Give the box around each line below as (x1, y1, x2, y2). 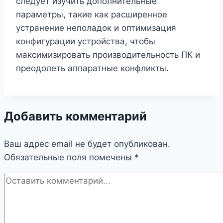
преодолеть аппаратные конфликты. (16, 63, 169, 74)
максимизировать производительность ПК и (16, 50, 200, 60)
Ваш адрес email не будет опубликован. (4, 139, 170, 149)
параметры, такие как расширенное (16, 9, 167, 20)
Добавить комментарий (4, 109, 147, 124)
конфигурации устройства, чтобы (16, 36, 155, 47)
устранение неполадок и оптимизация (16, 23, 176, 33)
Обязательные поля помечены (4, 152, 134, 163)
